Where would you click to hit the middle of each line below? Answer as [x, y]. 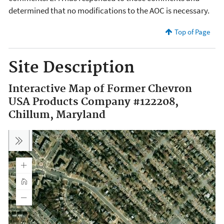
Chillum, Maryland [57, 115]
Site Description [71, 68]
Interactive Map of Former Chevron [100, 89]
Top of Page [192, 32]
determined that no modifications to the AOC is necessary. [109, 10]
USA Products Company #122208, [93, 102]
